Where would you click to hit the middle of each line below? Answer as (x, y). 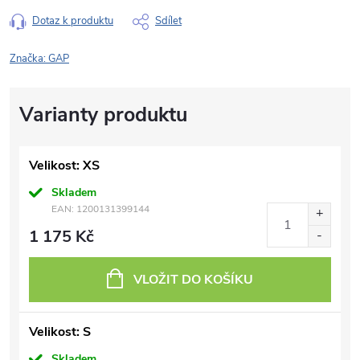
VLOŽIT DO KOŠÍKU (193, 280)
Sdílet (168, 21)
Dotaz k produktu (73, 21)
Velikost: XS (64, 166)
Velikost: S (60, 332)
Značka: (29, 59)
